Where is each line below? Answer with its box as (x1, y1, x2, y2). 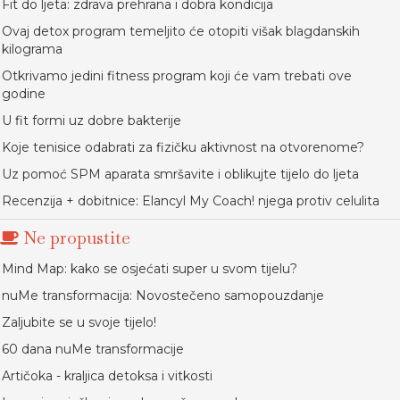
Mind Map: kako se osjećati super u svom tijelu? (2, 261, 297, 278)
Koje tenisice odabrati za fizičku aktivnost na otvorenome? (2, 139, 364, 156)
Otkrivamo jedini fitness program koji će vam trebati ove (2, 68, 352, 85)
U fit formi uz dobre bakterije (2, 112, 181, 129)
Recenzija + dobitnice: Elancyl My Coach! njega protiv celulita (2, 193, 379, 210)
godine (2, 86, 46, 103)
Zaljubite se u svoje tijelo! (2, 314, 156, 331)
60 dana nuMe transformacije (2, 341, 184, 358)
